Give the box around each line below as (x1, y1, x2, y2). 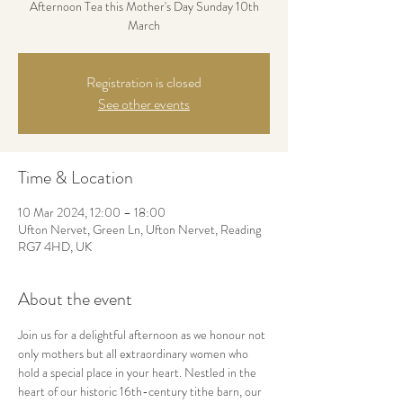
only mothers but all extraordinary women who (18, 345, 251, 363)
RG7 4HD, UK (18, 237, 92, 255)
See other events (98, 94, 190, 114)
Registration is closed (86, 72, 201, 93)
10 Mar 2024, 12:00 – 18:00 (18, 203, 166, 221)
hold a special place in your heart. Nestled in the (18, 363, 259, 381)
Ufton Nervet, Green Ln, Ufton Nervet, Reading (18, 220, 261, 238)
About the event (18, 286, 132, 312)
